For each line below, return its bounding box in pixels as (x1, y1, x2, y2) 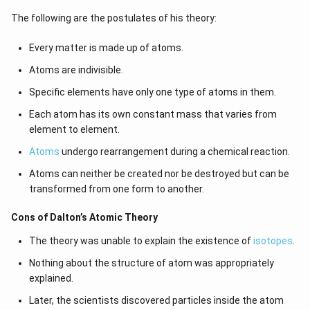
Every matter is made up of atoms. (28, 42, 183, 53)
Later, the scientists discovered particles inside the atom (28, 295, 284, 306)
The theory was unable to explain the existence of (28, 235, 253, 246)
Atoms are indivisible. (28, 64, 123, 75)
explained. (28, 273, 73, 284)
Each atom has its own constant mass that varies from (28, 109, 277, 120)
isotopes (253, 235, 293, 246)
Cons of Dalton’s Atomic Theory (11, 212, 158, 223)
